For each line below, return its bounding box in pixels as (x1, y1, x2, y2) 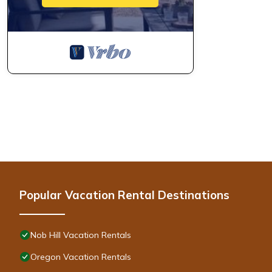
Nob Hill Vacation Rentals (30, 229, 131, 241)
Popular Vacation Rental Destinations (19, 188, 229, 203)
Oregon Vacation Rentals (30, 251, 131, 263)
